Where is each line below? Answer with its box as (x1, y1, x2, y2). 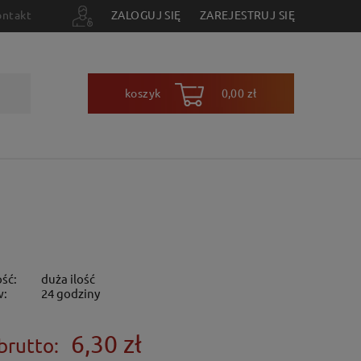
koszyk (125, 85, 164, 100)
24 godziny (40, 284, 100, 301)
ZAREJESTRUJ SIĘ (199, 6, 295, 22)
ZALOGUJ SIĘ (111, 6, 181, 22)
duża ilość (40, 270, 95, 286)
